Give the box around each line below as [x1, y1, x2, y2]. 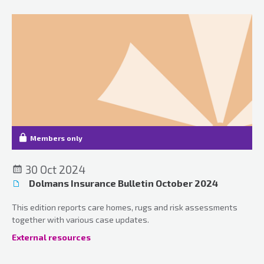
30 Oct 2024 [23, 162, 85, 176]
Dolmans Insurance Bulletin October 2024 [27, 177, 218, 189]
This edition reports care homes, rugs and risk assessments [12, 202, 237, 212]
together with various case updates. [12, 214, 149, 225]
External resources [12, 232, 91, 242]
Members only [30, 133, 82, 142]
